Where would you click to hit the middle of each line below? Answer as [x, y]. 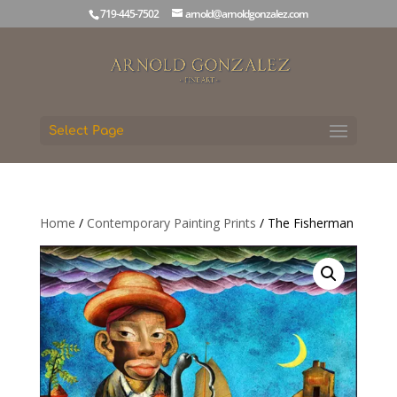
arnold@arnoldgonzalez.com [247, 14]
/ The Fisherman [304, 223]
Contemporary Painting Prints [171, 223]
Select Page [86, 131]
